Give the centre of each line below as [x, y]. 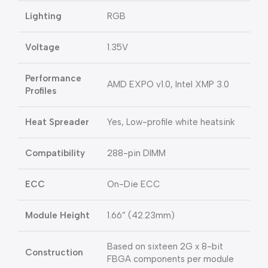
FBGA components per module [170, 259]
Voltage [42, 48]
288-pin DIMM [136, 153]
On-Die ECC [134, 185]
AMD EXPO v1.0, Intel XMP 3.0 [168, 85]
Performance [53, 79]
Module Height [57, 216]
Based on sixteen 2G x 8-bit [165, 247]
